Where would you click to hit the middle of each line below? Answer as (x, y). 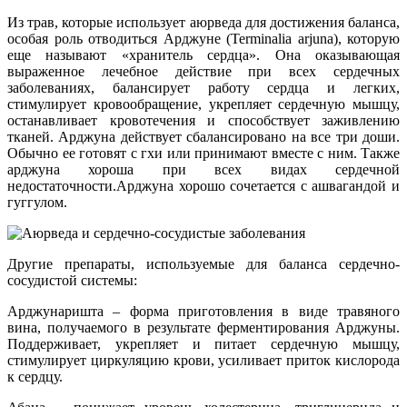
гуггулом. (37, 203)
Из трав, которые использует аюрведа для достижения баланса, (203, 23)
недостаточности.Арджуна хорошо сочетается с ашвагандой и (203, 186)
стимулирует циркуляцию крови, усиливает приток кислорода (203, 361)
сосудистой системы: (72, 281)
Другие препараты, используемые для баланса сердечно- (203, 264)
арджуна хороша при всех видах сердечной (203, 170)
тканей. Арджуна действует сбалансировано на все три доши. (203, 137)
